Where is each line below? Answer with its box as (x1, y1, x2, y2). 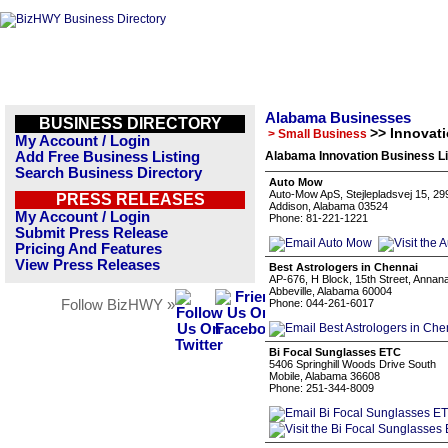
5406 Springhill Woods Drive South (269, 358, 436, 370)
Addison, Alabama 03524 (269, 200, 388, 212)
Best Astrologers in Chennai (269, 261, 418, 273)
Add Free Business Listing (15, 149, 200, 165)
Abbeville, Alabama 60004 (269, 285, 392, 297)
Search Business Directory (15, 165, 202, 181)
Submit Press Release (15, 225, 168, 241)
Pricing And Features (15, 241, 162, 257)
